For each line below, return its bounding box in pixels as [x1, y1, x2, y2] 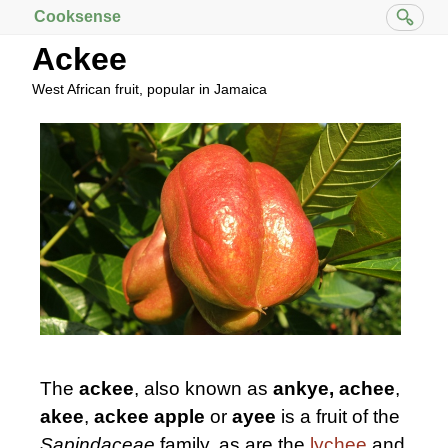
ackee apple [94, 406, 205, 428]
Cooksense [34, 8, 121, 25]
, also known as [134, 378, 273, 400]
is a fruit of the [276, 406, 400, 428]
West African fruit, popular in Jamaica [32, 81, 267, 97]
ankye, [273, 378, 334, 400]
